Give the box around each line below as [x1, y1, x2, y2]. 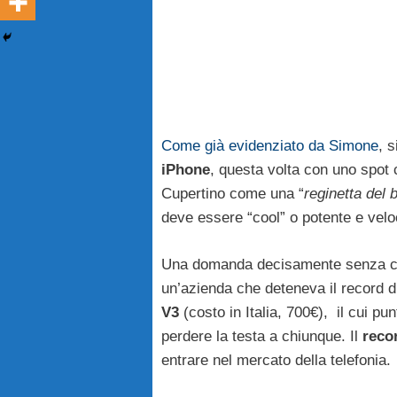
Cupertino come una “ [161, 185, 304, 203]
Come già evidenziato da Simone [161, 137, 378, 155]
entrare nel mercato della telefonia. [161, 351, 391, 369]
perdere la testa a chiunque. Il [161, 327, 362, 345]
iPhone [161, 161, 210, 179]
